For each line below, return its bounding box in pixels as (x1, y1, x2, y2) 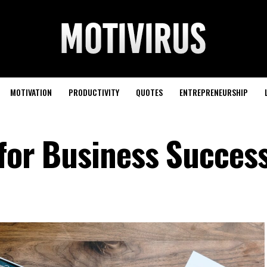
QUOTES (135, 86, 163, 98)
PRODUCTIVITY (68, 86, 119, 98)
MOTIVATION (10, 86, 52, 98)
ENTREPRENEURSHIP (179, 86, 248, 98)
